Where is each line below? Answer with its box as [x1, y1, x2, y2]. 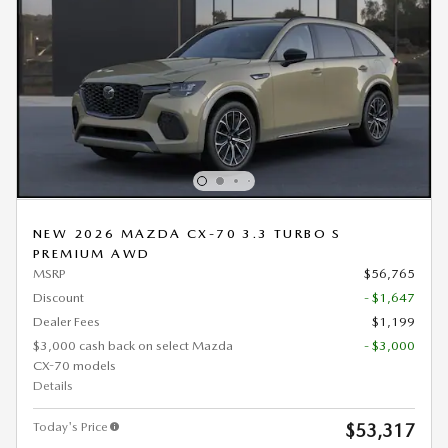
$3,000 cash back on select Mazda [33, 338, 233, 354]
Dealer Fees [33, 314, 100, 330]
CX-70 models [33, 358, 116, 374]
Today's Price [33, 419, 108, 435]
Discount [33, 290, 84, 306]
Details [33, 378, 73, 394]
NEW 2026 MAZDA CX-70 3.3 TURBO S [33, 226, 342, 242]
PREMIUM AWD [33, 246, 151, 262]
